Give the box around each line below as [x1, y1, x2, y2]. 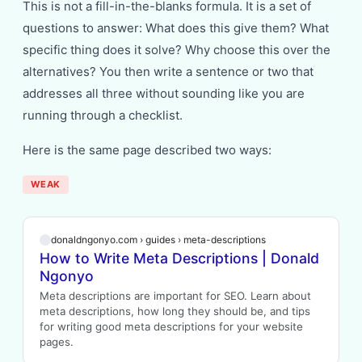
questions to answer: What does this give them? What [23, 20, 329, 36]
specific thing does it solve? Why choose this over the [23, 42, 330, 57]
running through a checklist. [23, 107, 183, 123]
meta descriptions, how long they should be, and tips [40, 305, 310, 318]
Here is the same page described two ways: [23, 142, 271, 158]
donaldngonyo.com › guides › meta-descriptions [51, 234, 266, 246]
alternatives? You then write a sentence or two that [23, 64, 314, 79]
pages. [40, 335, 74, 348]
